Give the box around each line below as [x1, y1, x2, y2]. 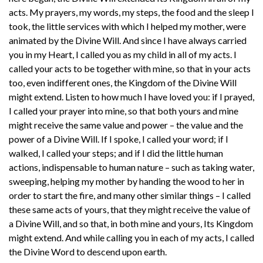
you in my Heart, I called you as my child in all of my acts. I [9, 48, 237, 60]
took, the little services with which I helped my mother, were [9, 20, 246, 32]
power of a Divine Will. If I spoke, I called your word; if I [9, 133, 228, 144]
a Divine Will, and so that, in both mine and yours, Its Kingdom [9, 217, 253, 229]
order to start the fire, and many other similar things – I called [9, 189, 251, 201]
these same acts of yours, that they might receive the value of [9, 203, 251, 215]
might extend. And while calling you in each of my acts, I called [9, 231, 254, 243]
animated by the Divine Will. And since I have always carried [9, 34, 247, 46]
